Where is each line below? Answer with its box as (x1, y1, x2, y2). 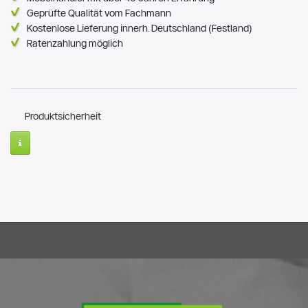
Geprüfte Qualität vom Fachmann (27, 8, 171, 19)
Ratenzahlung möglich (27, 38, 123, 49)
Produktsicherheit (25, 111, 101, 122)
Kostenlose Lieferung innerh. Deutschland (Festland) (27, 23, 252, 34)
